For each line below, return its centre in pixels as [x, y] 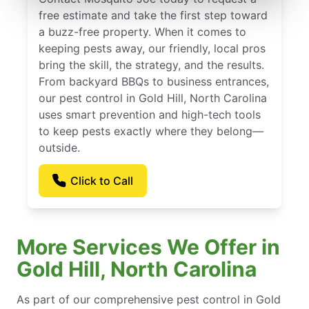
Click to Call [102, 181]
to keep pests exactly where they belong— [151, 131]
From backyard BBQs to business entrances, [154, 82]
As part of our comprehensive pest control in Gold [149, 300]
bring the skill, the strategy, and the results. [151, 65]
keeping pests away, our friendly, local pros [152, 49]
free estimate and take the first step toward [153, 16]
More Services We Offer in [148, 247]
